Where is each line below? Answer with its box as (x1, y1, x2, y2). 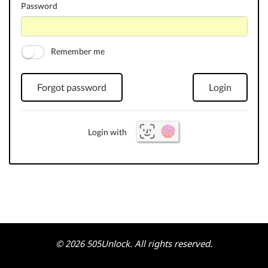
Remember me (50, 46, 105, 57)
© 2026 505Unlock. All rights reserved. (56, 237, 212, 249)
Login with (87, 126, 127, 137)
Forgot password (36, 81, 106, 93)
